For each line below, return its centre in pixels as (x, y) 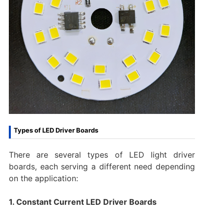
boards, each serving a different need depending (102, 166)
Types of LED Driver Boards (56, 130)
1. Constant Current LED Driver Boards (82, 202)
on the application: (43, 178)
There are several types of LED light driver (102, 154)
